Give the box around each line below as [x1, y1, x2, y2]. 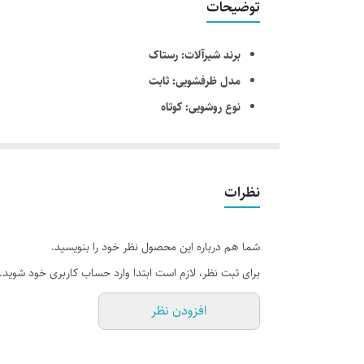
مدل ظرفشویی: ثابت [149, 72, 240, 90]
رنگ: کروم [195, 150, 240, 168]
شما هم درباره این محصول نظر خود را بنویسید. [51, 238, 260, 256]
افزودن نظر [151, 301, 207, 321]
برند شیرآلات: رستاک [149, 46, 240, 64]
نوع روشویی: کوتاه [161, 98, 240, 116]
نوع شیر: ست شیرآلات [141, 124, 240, 142]
